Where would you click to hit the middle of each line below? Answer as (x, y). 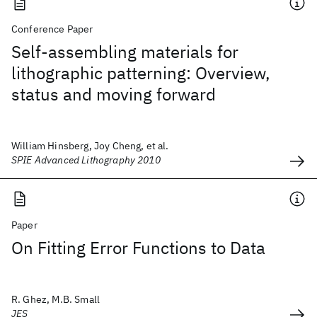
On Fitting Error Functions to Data (138, 248)
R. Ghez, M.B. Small (56, 299)
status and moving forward (114, 94)
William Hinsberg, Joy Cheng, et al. (90, 146)
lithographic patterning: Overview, (141, 73)
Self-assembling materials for (125, 52)
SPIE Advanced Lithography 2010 (86, 160)
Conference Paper (52, 29)
